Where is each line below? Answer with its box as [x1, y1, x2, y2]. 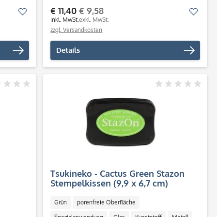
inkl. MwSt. [50, 16, 79, 23]
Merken [27, 7, 52, 16]
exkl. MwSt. [79, 16, 109, 23]
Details [56, 46, 80, 55]
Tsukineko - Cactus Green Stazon [50, 168, 185, 179]
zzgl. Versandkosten [50, 26, 103, 33]
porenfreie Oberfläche [77, 199, 136, 206]
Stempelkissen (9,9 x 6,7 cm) [50, 178, 169, 188]
